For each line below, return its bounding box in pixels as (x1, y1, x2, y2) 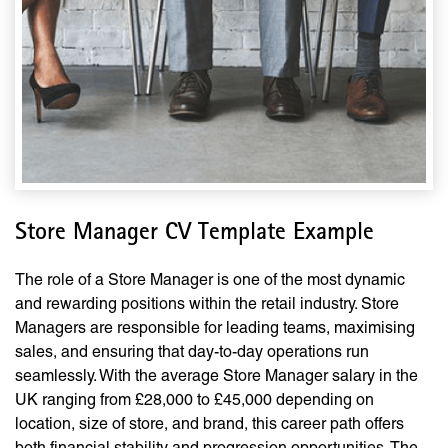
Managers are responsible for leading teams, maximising (15, 318, 415, 338)
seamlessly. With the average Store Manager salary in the (15, 366, 418, 386)
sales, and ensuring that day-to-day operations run (15, 342, 369, 362)
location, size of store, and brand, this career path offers (15, 414, 404, 434)
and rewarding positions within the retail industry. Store (15, 294, 399, 314)
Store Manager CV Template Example (15, 222, 374, 247)
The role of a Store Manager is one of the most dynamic (15, 270, 405, 290)
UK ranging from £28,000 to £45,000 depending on (15, 390, 374, 410)
